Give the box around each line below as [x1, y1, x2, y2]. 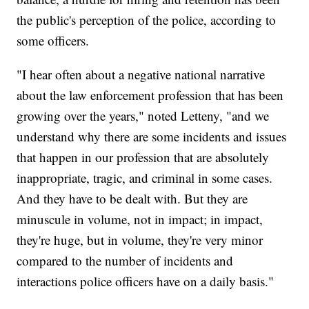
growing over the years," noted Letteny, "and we [17, 106, 270, 124]
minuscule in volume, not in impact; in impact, [17, 210, 263, 228]
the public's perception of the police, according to [17, 10, 277, 28]
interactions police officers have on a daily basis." [17, 272, 275, 290]
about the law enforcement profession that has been [17, 86, 284, 103]
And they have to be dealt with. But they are [17, 189, 248, 207]
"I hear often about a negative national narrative [17, 65, 266, 83]
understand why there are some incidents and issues [17, 127, 287, 145]
